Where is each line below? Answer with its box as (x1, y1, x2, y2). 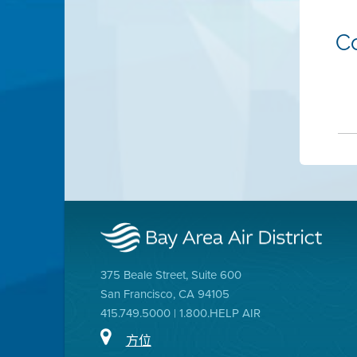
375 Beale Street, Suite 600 (100, 265, 241, 284)
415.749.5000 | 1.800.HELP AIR (100, 304, 261, 322)
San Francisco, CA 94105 (100, 284, 229, 303)
